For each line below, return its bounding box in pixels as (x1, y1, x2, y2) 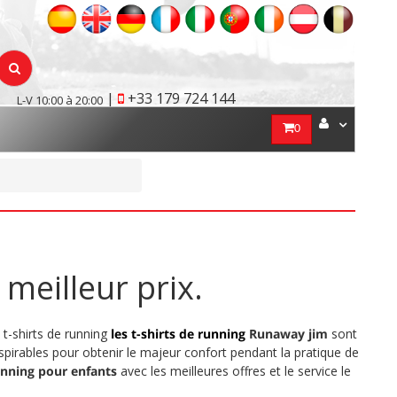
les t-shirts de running (110, 325, 245, 342)
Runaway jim (248, 325, 328, 342)
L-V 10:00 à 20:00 (17, 92, 103, 108)
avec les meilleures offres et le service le (116, 362, 351, 379)
